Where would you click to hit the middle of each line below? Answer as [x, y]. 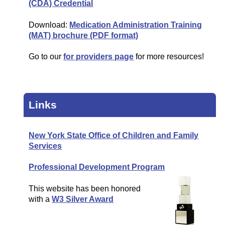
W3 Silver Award [83, 199]
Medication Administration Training [136, 25]
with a [40, 199]
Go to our [46, 56]
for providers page [99, 56]
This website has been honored [85, 188]
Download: [49, 25]
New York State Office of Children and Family [114, 136]
